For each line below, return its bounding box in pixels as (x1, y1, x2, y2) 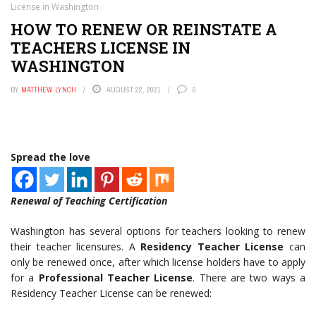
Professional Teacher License (38, 271, 193, 284)
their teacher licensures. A (11, 240, 141, 253)
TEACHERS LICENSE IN (11, 37, 190, 58)
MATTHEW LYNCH (21, 85, 76, 95)
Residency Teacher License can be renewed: (11, 286, 212, 300)
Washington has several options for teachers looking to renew (11, 224, 305, 238)
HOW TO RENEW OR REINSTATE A (11, 19, 277, 39)
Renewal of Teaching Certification (11, 194, 167, 207)
